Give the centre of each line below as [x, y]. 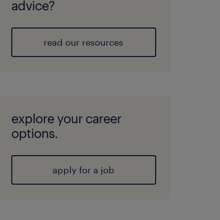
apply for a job [84, 170]
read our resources [84, 42]
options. [34, 133]
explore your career [66, 118]
